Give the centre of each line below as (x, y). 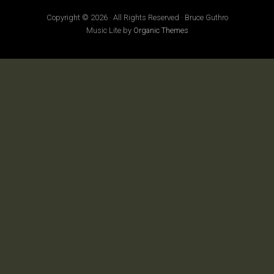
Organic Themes (161, 30)
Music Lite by (109, 30)
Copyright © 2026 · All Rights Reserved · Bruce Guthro (137, 17)
